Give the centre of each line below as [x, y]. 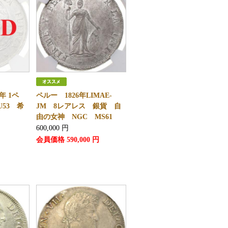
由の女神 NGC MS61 [74, 117]
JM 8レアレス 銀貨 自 [78, 106]
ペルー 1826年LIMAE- [74, 95]
